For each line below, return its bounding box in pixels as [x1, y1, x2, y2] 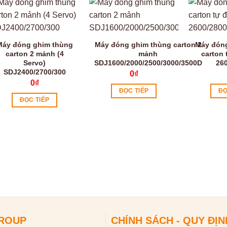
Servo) [23, 59, 46, 67]
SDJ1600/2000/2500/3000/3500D [94, 59, 202, 67]
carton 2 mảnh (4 [5, 50, 64, 58]
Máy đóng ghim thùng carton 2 [94, 41, 202, 49]
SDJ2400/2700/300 [3, 68, 66, 77]
